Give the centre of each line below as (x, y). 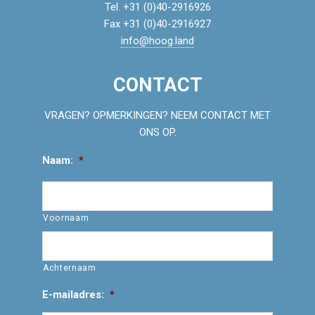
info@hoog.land (157, 41)
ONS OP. (157, 133)
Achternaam (69, 268)
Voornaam (66, 218)
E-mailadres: (73, 294)
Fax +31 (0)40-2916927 (157, 24)
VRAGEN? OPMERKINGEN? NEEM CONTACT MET (157, 116)
